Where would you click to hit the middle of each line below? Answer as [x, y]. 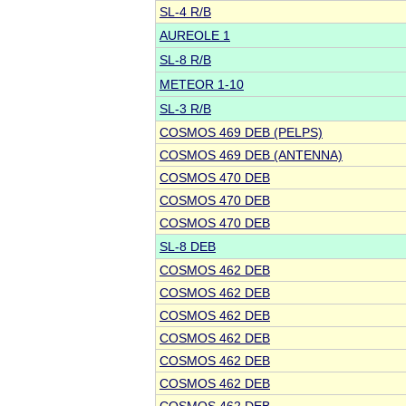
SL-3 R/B [185, 109]
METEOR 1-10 [202, 85]
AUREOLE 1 [195, 36]
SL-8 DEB [188, 247]
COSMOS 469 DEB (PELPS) [241, 133]
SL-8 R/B [185, 60]
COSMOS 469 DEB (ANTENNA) [251, 155]
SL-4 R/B [185, 12]
